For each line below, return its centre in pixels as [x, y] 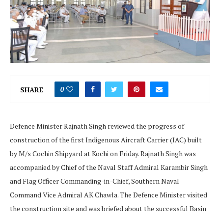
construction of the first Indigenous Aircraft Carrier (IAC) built [106, 140]
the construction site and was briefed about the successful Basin [108, 209]
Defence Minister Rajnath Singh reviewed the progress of [97, 126]
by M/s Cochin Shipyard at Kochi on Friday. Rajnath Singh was [103, 154]
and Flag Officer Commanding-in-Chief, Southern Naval [95, 181]
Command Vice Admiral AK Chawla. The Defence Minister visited [109, 195]
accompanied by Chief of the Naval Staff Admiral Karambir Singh [109, 167]
